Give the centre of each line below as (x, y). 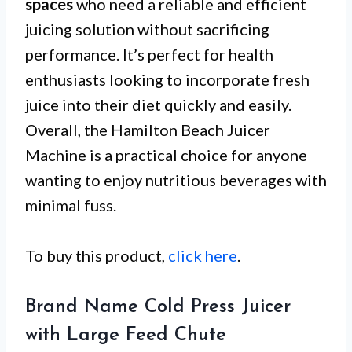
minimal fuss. (71, 205)
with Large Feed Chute (126, 336)
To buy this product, (97, 256)
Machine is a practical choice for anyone (166, 155)
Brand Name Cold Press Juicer (158, 308)
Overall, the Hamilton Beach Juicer (148, 130)
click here (203, 256)
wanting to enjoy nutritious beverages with (176, 180)
